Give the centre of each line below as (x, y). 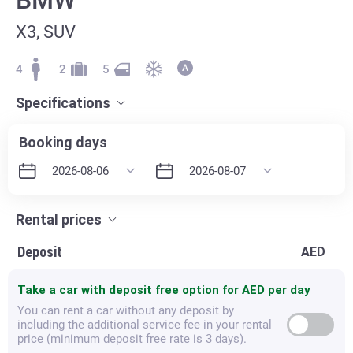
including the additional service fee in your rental (145, 324)
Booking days (63, 142)
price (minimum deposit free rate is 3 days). (132, 338)
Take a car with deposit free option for (130, 290)
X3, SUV (46, 32)
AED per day (276, 290)
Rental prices (59, 219)
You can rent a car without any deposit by (126, 310)
